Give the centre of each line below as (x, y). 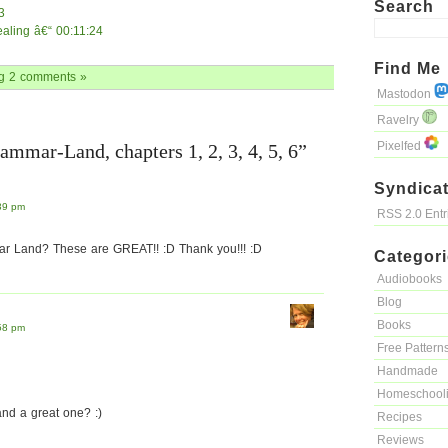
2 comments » (48, 77)
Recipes (399, 417)
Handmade (407, 371)
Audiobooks (409, 279)
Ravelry (399, 120)
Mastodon (405, 94)
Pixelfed (400, 146)
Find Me (407, 68)
